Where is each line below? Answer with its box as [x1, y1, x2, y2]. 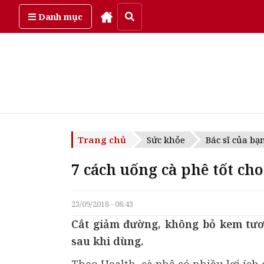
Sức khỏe [147, 134, 185, 146]
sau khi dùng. [71, 234, 144, 248]
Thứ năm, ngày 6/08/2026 [71, 9, 176, 21]
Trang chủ [78, 134, 126, 146]
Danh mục [36, 10, 82, 22]
